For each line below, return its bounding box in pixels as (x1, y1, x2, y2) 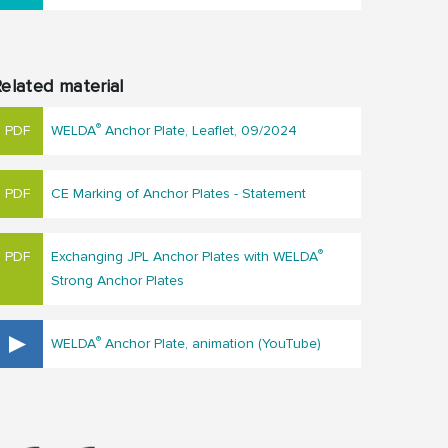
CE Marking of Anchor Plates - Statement (51, 185, 306, 203)
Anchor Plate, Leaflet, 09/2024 (101, 122, 297, 140)
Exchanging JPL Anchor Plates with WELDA (51, 248, 318, 266)
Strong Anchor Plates (51, 272, 184, 290)
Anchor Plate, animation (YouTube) (101, 335, 321, 353)
